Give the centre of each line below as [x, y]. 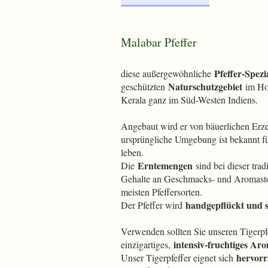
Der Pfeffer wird [153, 205]
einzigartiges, [147, 244]
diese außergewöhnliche [167, 73]
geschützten [144, 86]
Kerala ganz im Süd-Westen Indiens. [189, 100]
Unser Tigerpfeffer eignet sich [179, 258]
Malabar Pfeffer [159, 42]
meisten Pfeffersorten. [162, 192]
